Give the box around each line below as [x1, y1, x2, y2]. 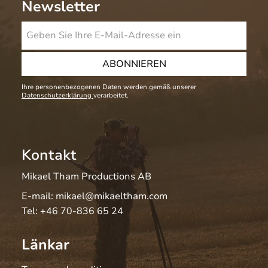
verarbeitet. [93, 91, 129, 100]
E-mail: [22, 190, 56, 203]
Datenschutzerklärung [22, 91, 93, 100]
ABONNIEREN [102, 57, 166, 71]
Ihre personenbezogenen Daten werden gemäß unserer [22, 83, 196, 92]
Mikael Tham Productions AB [22, 170, 151, 184]
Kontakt [22, 145, 77, 165]
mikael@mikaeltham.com [56, 190, 167, 203]
